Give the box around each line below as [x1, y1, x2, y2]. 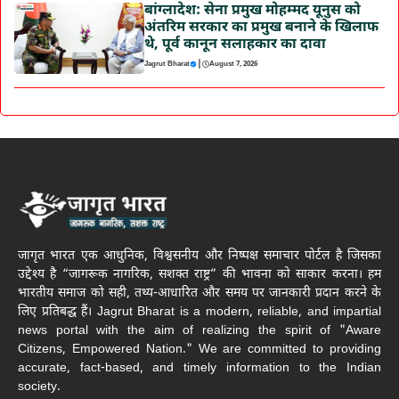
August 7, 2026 [208, 59, 257, 69]
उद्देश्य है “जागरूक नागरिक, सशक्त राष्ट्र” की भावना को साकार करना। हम [18, 266, 381, 284]
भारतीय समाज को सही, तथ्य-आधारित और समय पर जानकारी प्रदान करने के [18, 285, 381, 303]
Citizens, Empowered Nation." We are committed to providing [18, 341, 381, 359]
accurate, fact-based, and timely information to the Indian [18, 360, 381, 378]
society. [18, 379, 61, 396]
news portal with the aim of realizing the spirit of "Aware [18, 322, 381, 340]
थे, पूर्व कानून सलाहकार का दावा [143, 35, 326, 54]
